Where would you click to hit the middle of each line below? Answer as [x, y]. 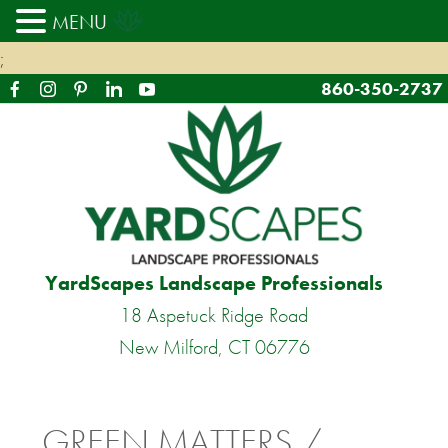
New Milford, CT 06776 [214, 347]
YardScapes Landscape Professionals [214, 283]
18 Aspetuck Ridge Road [214, 315]
